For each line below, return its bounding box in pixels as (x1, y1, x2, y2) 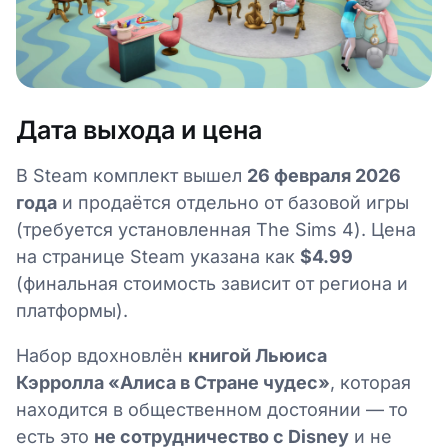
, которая (330, 371, 411, 393)
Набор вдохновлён (16, 344, 188, 366)
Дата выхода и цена (16, 114, 262, 145)
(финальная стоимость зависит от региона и (16, 272, 408, 294)
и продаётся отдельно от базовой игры (57, 191, 409, 213)
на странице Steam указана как (16, 245, 300, 267)
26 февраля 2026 (247, 164, 401, 186)
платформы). (16, 299, 128, 321)
